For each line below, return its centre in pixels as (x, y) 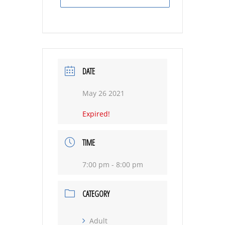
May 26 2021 (103, 93)
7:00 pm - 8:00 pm (113, 165)
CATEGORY (96, 194)
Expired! (96, 114)
